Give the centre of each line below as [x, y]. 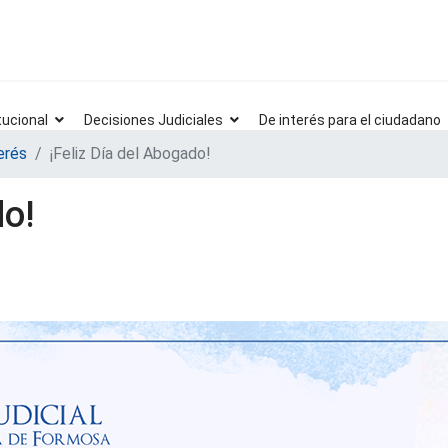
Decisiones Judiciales [153, 120]
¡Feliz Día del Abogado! [130, 153]
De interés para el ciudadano [350, 120]
